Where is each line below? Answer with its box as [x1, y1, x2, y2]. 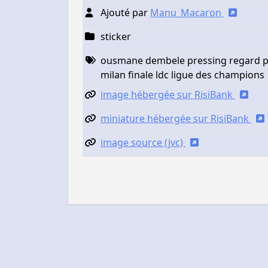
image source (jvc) [100, 135, 185, 149]
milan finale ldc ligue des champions [100, 68, 264, 81]
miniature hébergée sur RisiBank [100, 111, 251, 125]
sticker [100, 29, 131, 43]
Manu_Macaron [150, 5, 224, 19]
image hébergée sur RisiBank [100, 87, 235, 101]
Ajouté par [100, 5, 150, 19]
